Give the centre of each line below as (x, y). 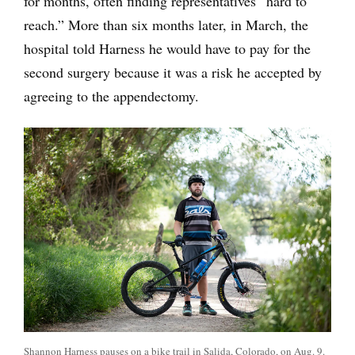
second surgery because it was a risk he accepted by (173, 72)
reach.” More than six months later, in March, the (166, 24)
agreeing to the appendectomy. (111, 95)
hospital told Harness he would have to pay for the (167, 48)
